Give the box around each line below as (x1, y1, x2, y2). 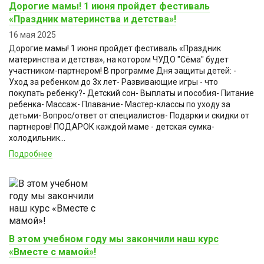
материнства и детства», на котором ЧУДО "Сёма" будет (9, 54, 229, 64)
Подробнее (9, 148, 52, 159)
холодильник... (9, 133, 65, 143)
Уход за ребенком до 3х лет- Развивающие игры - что (9, 77, 218, 87)
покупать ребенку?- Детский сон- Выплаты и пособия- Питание (9, 88, 254, 98)
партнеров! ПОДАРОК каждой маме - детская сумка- (9, 121, 214, 131)
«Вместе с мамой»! (9, 246, 96, 258)
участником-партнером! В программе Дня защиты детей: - (9, 65, 236, 75)
